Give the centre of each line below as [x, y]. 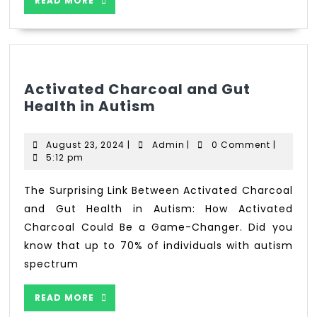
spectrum [52, 264]
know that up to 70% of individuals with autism [158, 245]
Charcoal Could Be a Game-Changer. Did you [158, 227]
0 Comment [241, 144]
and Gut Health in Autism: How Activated [158, 208]
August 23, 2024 [86, 144]
